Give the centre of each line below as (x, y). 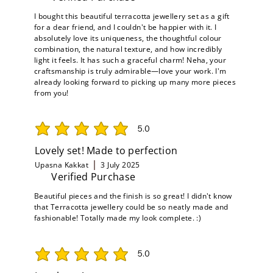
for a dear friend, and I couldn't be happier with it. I (125, 27)
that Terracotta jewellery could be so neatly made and (131, 207)
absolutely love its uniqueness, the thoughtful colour (128, 38)
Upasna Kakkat (61, 165)
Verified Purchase (94, 176)
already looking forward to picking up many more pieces (135, 82)
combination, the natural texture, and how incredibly (128, 49)
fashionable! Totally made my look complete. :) (118, 218)
